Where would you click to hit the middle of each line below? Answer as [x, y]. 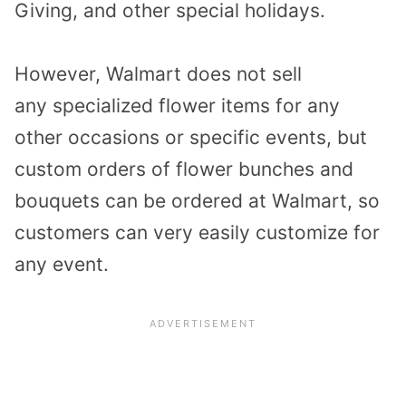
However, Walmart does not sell [158, 74]
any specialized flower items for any [177, 106]
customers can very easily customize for [197, 233]
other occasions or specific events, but [191, 138]
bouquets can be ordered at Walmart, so [197, 201]
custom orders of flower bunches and [184, 169]
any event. [62, 265]
